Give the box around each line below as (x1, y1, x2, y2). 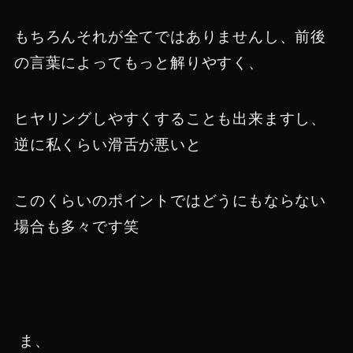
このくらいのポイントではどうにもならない (13, 191, 327, 209)
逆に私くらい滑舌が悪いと (13, 136, 202, 153)
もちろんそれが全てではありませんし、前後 (13, 28, 327, 46)
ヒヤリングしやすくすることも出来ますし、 (13, 110, 327, 127)
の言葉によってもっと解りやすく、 (13, 54, 264, 72)
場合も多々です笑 (13, 217, 139, 235)
